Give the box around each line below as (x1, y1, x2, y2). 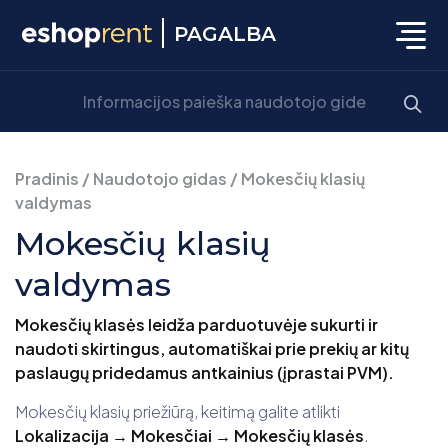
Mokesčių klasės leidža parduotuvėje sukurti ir (15, 314, 378, 336)
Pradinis (15, 168, 79, 190)
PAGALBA (174, 21, 276, 46)
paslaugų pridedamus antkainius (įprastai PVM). (15, 362, 394, 384)
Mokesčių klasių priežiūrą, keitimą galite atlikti (15, 401, 340, 423)
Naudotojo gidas (93, 168, 227, 190)
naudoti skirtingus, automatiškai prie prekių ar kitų (15, 338, 409, 360)
